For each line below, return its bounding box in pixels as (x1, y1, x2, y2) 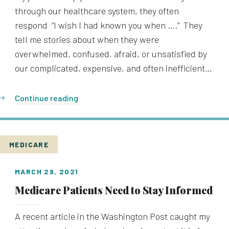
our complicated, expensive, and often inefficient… (15, 62, 212, 74)
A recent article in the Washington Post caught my (15, 211, 210, 222)
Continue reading (15, 93, 78, 103)
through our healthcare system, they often (15, 5, 179, 16)
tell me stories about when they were (15, 34, 159, 45)
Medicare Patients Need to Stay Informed (15, 183, 213, 197)
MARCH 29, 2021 (15, 167, 79, 176)
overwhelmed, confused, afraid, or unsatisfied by (15, 48, 207, 59)
